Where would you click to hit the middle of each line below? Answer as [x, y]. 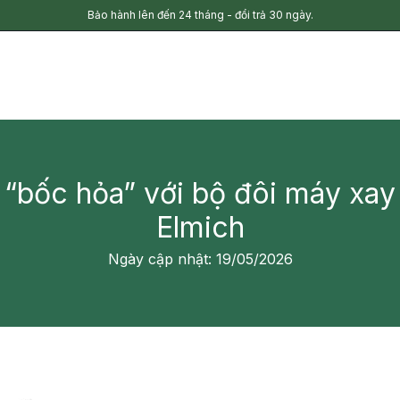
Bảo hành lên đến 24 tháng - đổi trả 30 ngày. [200, 15]
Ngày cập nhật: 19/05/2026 [200, 259]
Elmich [200, 227]
